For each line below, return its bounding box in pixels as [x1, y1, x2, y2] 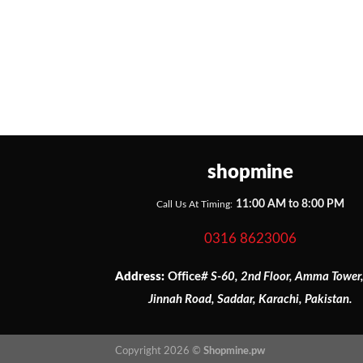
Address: [115, 270, 165, 283]
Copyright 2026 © [115, 345, 203, 356]
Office [164, 270, 202, 283]
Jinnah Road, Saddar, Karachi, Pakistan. [147, 293, 352, 305]
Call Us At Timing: [156, 199, 233, 210]
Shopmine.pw [203, 345, 265, 356]
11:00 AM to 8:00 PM [235, 199, 344, 211]
